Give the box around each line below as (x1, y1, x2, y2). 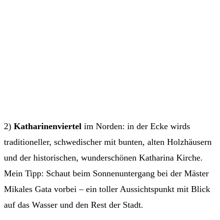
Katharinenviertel (14, 121, 82, 132)
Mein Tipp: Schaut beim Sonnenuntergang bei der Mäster (4, 168, 209, 179)
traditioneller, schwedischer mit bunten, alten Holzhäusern (4, 137, 212, 147)
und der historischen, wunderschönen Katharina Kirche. (4, 153, 203, 163)
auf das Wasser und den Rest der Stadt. (4, 200, 143, 210)
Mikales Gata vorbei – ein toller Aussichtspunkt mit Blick (4, 184, 210, 194)
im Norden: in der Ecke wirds (82, 121, 190, 132)
